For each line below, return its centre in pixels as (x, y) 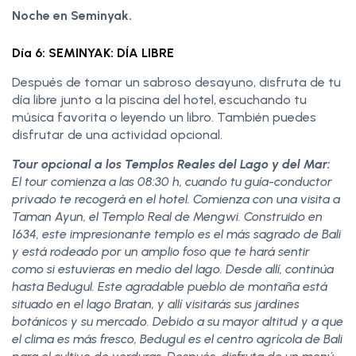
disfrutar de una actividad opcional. (117, 134)
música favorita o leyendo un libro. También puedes (164, 117)
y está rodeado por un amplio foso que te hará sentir (161, 251)
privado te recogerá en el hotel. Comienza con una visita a (176, 199)
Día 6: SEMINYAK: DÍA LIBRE (93, 52)
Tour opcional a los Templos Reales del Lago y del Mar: (173, 164)
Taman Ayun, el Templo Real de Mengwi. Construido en (167, 216)
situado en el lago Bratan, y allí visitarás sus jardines (156, 304)
